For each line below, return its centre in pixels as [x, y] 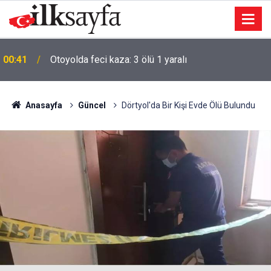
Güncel [92, 105]
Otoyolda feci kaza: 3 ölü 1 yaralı [119, 60]
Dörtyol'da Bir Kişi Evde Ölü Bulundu [188, 105]
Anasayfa [43, 105]
